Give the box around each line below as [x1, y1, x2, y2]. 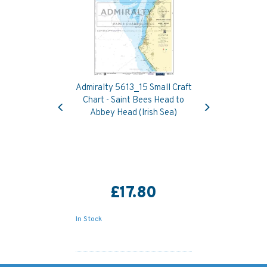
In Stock [75, 214, 102, 224]
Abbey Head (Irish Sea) [90, 107, 177, 119]
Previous [60, 92, 93, 103]
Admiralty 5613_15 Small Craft [75, 82, 192, 94]
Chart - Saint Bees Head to [83, 94, 184, 106]
